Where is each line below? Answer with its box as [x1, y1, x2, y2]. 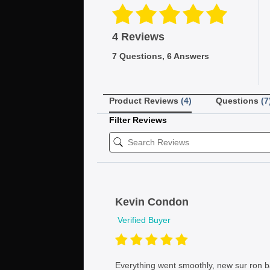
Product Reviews [109, 96, 181, 106]
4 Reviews [112, 31, 165, 43]
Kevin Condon [115, 196, 189, 209]
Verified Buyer [115, 215, 171, 225]
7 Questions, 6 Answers [112, 51, 209, 61]
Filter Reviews [109, 115, 167, 125]
